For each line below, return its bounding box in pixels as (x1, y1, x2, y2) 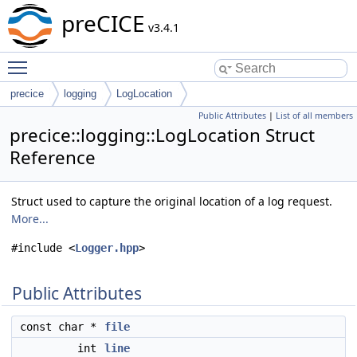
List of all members (276, 110, 353, 121)
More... (11, 211, 49, 226)
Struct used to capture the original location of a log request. (11, 194, 332, 209)
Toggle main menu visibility (35, 53, 182, 68)
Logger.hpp (75, 241, 139, 254)
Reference (10, 145, 96, 170)
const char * (20, 320, 103, 333)
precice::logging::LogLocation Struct (10, 123, 315, 147)
